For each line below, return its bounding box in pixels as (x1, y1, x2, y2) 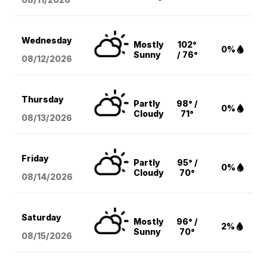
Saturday (21, 212, 62, 223)
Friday (21, 153, 49, 164)
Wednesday (21, 35, 73, 46)
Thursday (21, 94, 64, 105)
